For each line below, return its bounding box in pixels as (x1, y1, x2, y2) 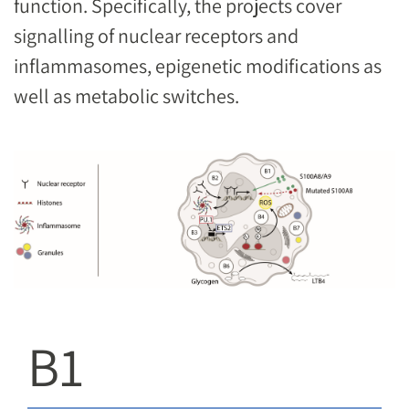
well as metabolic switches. (14, 82, 239, 109)
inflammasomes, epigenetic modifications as (14, 52, 382, 79)
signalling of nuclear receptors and (14, 22, 299, 48)
